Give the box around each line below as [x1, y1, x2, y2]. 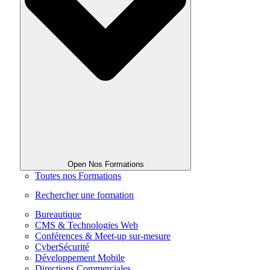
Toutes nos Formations [35, 170, 121, 181]
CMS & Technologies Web [35, 219, 138, 230]
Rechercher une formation [35, 189, 134, 200]
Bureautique [35, 209, 81, 219]
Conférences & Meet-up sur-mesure [35, 230, 171, 241]
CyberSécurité [35, 241, 89, 252]
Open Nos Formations [67, 159, 144, 169]
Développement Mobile [35, 252, 125, 263]
